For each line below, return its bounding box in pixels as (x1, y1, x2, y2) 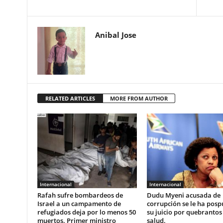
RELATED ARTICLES (45, 95, 95, 102)
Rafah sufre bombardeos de (37, 191, 123, 200)
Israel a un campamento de (37, 199, 121, 208)
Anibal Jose (95, 30, 136, 40)
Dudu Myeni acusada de (146, 191, 221, 200)
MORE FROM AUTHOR (110, 95, 168, 102)
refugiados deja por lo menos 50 (37, 208, 136, 217)
